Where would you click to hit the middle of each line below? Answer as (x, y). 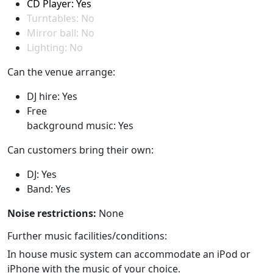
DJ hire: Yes (52, 96)
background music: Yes (80, 125)
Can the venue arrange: (61, 72)
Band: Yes (49, 189)
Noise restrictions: (52, 213)
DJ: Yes (42, 174)
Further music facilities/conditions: (87, 236)
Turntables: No (61, 18)
